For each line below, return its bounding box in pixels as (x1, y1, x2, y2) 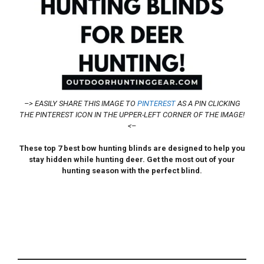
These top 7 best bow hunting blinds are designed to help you (19, 143, 245, 153)
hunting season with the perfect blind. (62, 166, 202, 175)
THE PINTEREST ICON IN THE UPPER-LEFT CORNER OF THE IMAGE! (19, 110, 245, 119)
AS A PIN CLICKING (175, 98, 240, 108)
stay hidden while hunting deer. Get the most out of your (29, 154, 235, 164)
